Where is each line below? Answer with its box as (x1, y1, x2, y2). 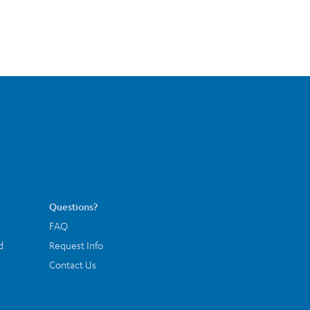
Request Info (49, 238, 103, 251)
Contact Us (49, 257, 96, 271)
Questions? (49, 199, 98, 212)
